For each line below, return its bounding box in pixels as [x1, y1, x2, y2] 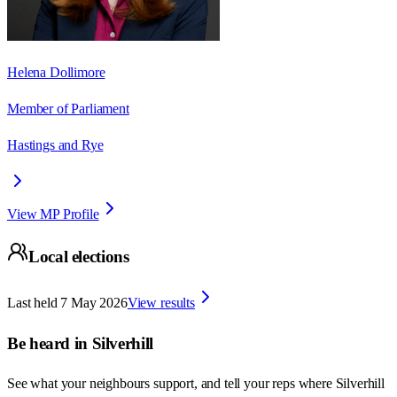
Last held [7, 295, 58, 310]
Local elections [28, 247, 129, 267]
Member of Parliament [7, 100, 129, 116]
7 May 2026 [60, 295, 128, 310]
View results [127, 295, 195, 310]
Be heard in [7, 333, 92, 353]
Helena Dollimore [7, 64, 105, 80]
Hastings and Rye [7, 136, 104, 152]
